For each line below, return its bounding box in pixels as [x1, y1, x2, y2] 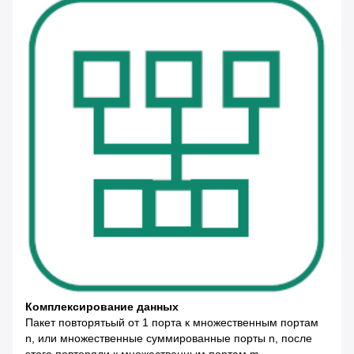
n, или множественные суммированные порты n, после [25, 332, 312, 345]
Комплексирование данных [25, 300, 179, 314]
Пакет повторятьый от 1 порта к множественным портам [25, 316, 318, 330]
